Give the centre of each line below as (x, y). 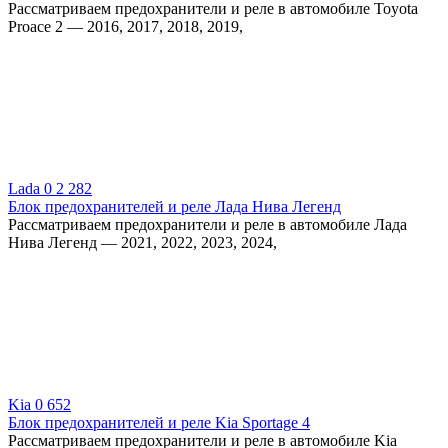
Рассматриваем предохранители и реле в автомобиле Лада (207, 224)
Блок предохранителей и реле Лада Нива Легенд (174, 206)
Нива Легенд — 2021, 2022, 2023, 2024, (142, 242)
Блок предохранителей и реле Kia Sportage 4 (159, 422)
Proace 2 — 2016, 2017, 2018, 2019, (125, 26)
